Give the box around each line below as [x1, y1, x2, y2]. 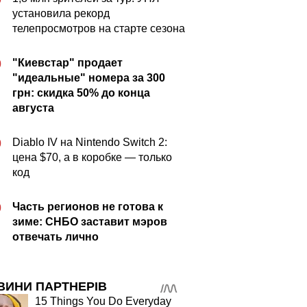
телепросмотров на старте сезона [12, 23, 185, 34]
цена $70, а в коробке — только [12, 151, 172, 163]
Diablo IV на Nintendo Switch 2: [12, 136, 167, 148]
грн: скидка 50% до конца [12, 87, 150, 99]
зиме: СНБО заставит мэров [12, 216, 167, 228]
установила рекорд [12, 8, 110, 19]
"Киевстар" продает [12, 57, 123, 69]
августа [12, 102, 54, 114]
